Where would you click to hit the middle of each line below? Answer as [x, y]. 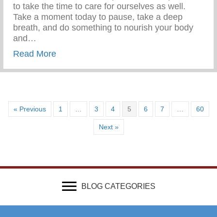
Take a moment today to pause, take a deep [98, 17]
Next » [108, 127]
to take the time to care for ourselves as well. [99, 6]
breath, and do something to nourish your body [103, 27]
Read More [35, 54]
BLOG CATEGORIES [118, 186]
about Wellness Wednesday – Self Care [133, 53]
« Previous [30, 109]
